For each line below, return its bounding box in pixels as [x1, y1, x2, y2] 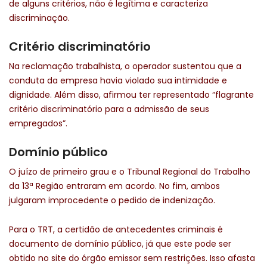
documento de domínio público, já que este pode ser [9, 238, 231, 250]
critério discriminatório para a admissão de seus [9, 103, 209, 116]
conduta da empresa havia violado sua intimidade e [9, 74, 227, 87]
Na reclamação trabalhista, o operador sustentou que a [9, 60, 241, 73]
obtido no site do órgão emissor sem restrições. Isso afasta [9, 252, 255, 265]
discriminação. [9, 12, 70, 24]
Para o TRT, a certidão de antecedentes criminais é [9, 223, 223, 236]
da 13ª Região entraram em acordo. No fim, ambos [9, 180, 220, 193]
